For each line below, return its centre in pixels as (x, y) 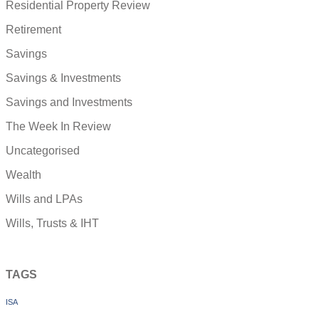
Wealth (23, 174)
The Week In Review (58, 126)
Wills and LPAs (44, 199)
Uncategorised (43, 150)
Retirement (33, 29)
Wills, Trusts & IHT (52, 223)
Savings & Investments (63, 78)
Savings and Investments (69, 102)
